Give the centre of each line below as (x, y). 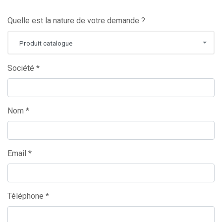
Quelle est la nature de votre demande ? (76, 21)
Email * (20, 154)
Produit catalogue (46, 43)
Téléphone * (28, 196)
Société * (24, 68)
